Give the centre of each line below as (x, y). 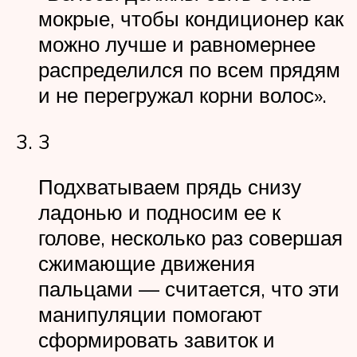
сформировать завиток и (157, 340)
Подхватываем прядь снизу (170, 187)
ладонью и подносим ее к (159, 212)
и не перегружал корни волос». (185, 95)
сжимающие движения (147, 263)
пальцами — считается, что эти (189, 289)
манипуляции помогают (150, 314)
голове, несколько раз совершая (190, 238)
